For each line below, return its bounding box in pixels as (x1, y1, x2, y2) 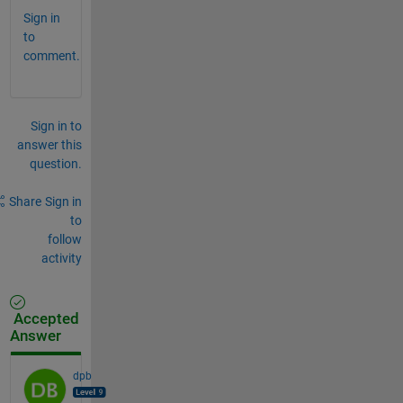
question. (29, 156, 82, 171)
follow (47, 231, 82, 246)
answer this (16, 137, 82, 152)
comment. (22, 48, 80, 63)
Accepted (9, 309, 79, 327)
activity (40, 250, 82, 265)
